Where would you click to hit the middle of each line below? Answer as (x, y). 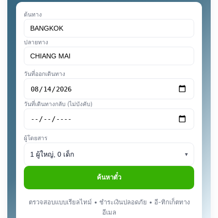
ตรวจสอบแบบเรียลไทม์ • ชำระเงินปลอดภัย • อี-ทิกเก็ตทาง (109, 202)
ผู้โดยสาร (36, 138)
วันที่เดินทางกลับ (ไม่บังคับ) (58, 104)
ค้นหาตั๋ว (109, 178)
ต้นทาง (33, 15)
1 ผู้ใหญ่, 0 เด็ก (52, 154)
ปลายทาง (36, 42)
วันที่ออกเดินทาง (45, 74)
